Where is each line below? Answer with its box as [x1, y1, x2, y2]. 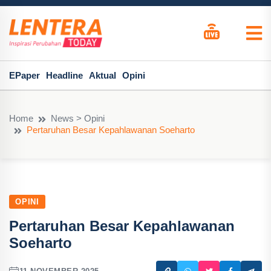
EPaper [9, 70, 40, 80]
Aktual [89, 70, 116, 80]
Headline [46, 70, 83, 80]
